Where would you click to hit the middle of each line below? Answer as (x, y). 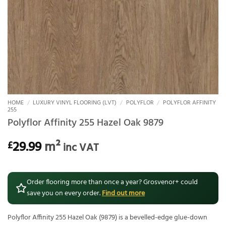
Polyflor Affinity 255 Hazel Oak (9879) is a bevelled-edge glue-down (107, 218)
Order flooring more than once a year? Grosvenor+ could (112, 183)
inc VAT (81, 148)
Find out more (123, 194)
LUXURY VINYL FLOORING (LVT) (75, 103)
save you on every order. (64, 194)
